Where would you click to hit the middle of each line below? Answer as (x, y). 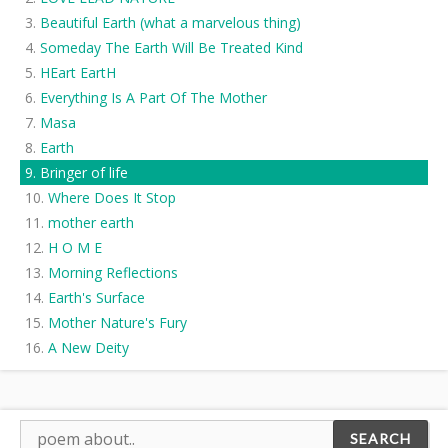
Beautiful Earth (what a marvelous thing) (170, 22)
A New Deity (88, 347)
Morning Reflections (113, 272)
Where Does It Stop (112, 197)
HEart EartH (78, 72)
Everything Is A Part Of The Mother (153, 97)
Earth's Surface (96, 297)
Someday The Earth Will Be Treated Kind (171, 47)
